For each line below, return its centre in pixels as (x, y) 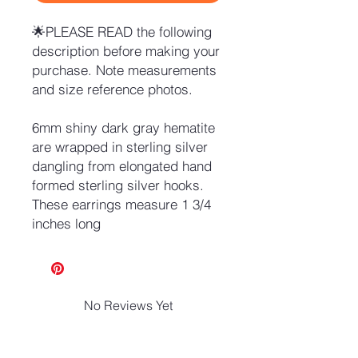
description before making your (126, 51)
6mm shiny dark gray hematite (123, 128)
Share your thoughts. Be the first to (128, 325)
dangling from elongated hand (122, 166)
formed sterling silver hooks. (118, 185)
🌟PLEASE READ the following (122, 32)
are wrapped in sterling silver (120, 147)
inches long (66, 224)
